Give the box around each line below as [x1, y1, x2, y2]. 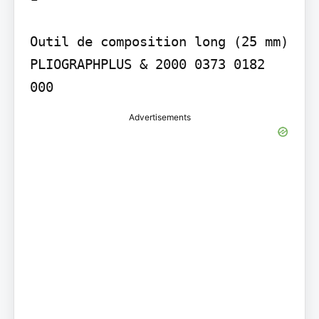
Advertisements [128, 112, 191, 123]
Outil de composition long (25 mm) [29, 33, 288, 50]
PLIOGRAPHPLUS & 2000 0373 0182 [29, 56, 265, 73]
